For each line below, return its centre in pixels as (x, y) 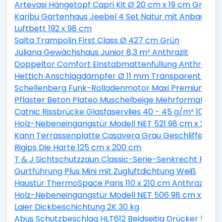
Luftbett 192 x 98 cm (53, 29)
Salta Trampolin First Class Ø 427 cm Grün (97, 41)
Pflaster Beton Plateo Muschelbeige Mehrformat (109, 100)
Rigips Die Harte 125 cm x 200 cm (78, 148)
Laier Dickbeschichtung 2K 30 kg (77, 207)
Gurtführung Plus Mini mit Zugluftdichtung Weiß (105, 171)
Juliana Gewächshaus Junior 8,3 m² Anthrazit (101, 53)
